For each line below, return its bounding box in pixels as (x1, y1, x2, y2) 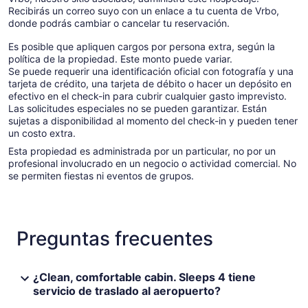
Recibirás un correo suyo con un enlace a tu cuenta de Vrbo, (8, 4, 279, 16)
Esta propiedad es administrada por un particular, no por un (8, 144, 276, 157)
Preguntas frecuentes (16, 226, 213, 250)
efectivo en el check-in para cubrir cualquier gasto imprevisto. (8, 89, 287, 102)
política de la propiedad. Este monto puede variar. (8, 52, 232, 65)
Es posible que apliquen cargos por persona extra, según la (8, 40, 275, 52)
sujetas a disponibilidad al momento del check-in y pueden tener (8, 114, 298, 126)
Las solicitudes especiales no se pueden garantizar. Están (8, 102, 267, 114)
